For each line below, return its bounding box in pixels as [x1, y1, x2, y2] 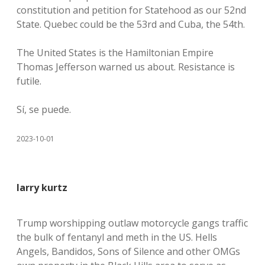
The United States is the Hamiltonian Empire [17, 46, 214, 59]
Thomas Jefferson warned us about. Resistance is [17, 60, 235, 73]
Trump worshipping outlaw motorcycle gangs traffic [17, 216, 248, 230]
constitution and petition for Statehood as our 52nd [17, 4, 246, 17]
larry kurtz [17, 181, 67, 194]
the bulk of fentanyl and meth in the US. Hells [17, 231, 217, 244]
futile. [17, 75, 41, 88]
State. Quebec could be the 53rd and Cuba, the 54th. [17, 18, 245, 31]
